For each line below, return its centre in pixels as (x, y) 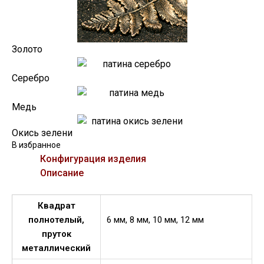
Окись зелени (42, 133)
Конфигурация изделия (93, 159)
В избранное (36, 145)
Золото (27, 49)
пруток (56, 234)
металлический (56, 248)
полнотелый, (56, 220)
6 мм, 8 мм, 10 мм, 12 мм (155, 220)
